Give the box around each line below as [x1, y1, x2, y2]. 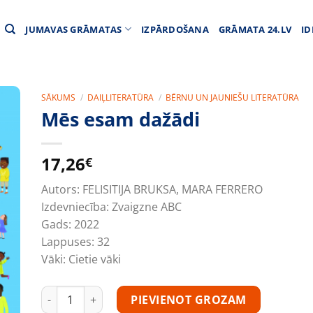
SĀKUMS [41, 92, 75, 103]
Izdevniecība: [41, 199, 109, 214]
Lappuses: [41, 234, 94, 249]
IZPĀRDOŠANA [141, 22, 209, 36]
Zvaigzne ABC [109, 199, 182, 214]
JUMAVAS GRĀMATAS [25, 22, 122, 36]
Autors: [41, 182, 80, 197]
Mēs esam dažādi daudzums [41, 286, 176, 300]
